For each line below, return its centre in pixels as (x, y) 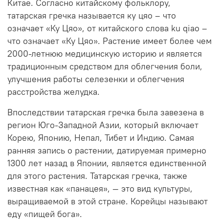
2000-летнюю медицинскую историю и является (105, 54)
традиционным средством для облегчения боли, (105, 66)
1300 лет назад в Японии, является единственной (107, 163)
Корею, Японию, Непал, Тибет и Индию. (87, 138)
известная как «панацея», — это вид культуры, (100, 188)
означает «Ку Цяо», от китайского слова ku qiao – (107, 28)
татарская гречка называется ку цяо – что (92, 15)
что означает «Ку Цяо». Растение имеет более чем (109, 41)
